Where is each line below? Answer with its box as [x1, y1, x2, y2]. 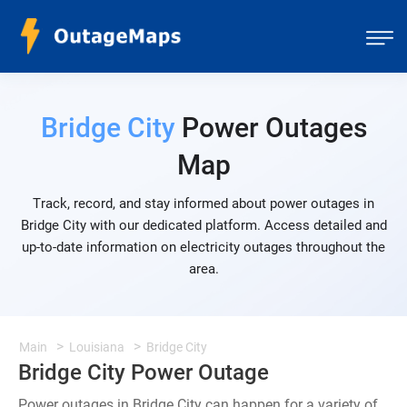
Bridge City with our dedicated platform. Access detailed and [20, 217, 387, 233]
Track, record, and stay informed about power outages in [33, 195, 374, 212]
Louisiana [69, 340, 124, 354]
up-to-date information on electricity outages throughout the [22, 239, 385, 255]
